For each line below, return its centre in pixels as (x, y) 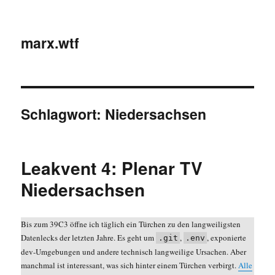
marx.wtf (50, 43)
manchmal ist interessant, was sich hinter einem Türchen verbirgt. (130, 265)
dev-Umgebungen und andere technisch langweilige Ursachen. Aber (134, 252)
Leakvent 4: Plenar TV (112, 168)
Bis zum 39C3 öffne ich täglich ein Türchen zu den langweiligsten (131, 224)
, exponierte (227, 238)
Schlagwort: (63, 114)
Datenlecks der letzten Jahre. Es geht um (89, 238)
